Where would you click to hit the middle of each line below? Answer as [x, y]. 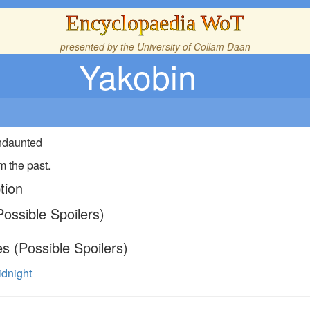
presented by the [98, 46]
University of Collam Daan [193, 46]
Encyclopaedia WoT [155, 23]
